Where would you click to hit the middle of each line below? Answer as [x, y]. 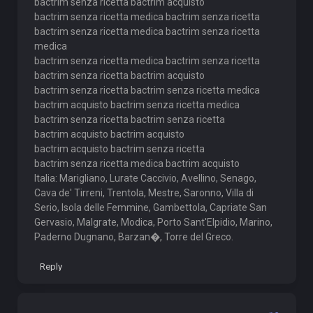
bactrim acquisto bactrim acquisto [109, 134]
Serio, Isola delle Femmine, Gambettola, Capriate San [150, 208]
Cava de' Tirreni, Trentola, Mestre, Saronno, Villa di [144, 193]
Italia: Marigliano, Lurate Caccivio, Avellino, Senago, [145, 178]
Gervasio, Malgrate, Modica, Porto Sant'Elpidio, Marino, [153, 222]
